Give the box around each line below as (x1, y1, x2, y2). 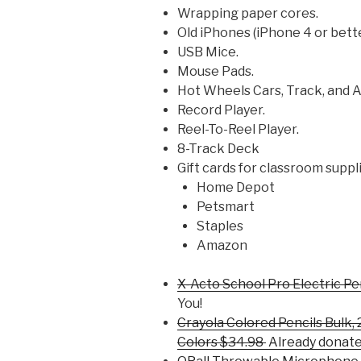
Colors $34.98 (177, 334, 266, 350)
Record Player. (177, 102, 265, 118)
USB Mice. (177, 44, 239, 60)
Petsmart (197, 199, 255, 214)
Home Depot (197, 180, 275, 195)
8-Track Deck (177, 141, 259, 156)
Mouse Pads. (177, 64, 254, 79)
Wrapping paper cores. (177, 6, 321, 21)
